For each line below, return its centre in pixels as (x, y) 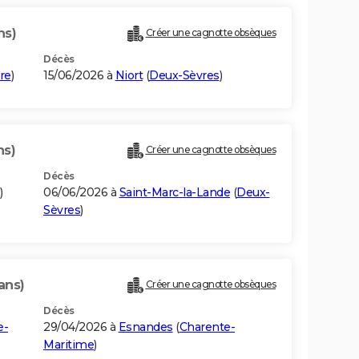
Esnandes (145, 327)
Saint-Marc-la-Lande (174, 193)
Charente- (207, 327)
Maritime (69, 345)
